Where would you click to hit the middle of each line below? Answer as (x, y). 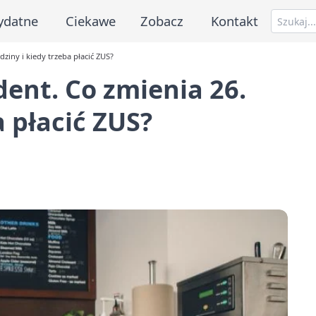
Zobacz (162, 20)
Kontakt (235, 20)
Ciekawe (90, 20)
